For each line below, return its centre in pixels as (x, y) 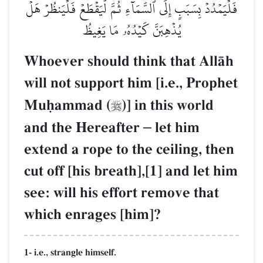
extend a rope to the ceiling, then (129, 150)
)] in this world (168, 106)
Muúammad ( (68, 106)
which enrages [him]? (93, 215)
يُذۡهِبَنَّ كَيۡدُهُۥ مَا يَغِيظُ (131, 31)
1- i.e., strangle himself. (70, 253)
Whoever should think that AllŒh (129, 62)
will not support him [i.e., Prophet (131, 83)
